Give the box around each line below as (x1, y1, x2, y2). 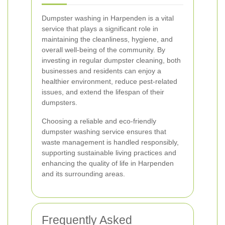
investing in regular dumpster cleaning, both (42, 56, 181, 64)
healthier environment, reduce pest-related (42, 77, 177, 85)
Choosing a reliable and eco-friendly (42, 117, 156, 125)
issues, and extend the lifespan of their (42, 88, 164, 96)
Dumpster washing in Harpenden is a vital (42, 14, 174, 22)
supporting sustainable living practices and (42, 149, 176, 157)
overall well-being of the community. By (42, 46, 165, 54)
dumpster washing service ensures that (42, 128, 166, 136)
